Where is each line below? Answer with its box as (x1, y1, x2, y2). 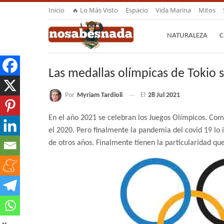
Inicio (48, 5, 64, 14)
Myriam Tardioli (77, 91, 122, 99)
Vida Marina (155, 5, 191, 14)
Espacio (125, 5, 148, 14)
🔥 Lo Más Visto (72, 5, 118, 14)
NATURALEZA (167, 32, 207, 39)
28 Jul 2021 (148, 91, 180, 99)
